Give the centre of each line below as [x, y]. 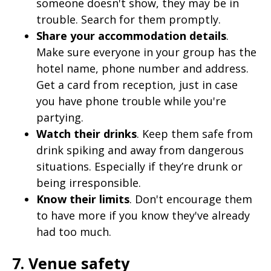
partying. [60, 117]
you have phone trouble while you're [131, 101]
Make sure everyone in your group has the [146, 52]
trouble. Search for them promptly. [129, 19]
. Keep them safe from [195, 133]
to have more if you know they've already [143, 215]
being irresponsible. [89, 182]
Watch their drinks [87, 133]
